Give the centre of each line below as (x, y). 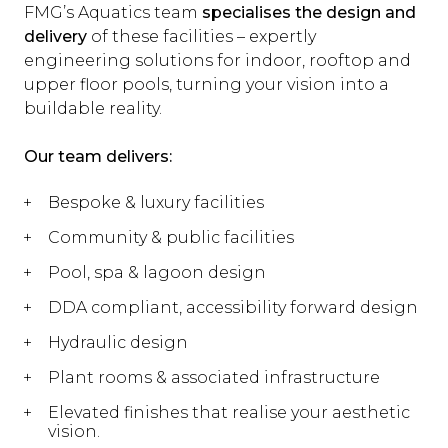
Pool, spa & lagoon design (157, 272)
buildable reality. (93, 108)
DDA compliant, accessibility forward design (233, 307)
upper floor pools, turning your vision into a (206, 84)
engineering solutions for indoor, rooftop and (217, 60)
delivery (55, 36)
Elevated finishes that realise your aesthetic (229, 412)
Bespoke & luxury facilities (156, 202)
